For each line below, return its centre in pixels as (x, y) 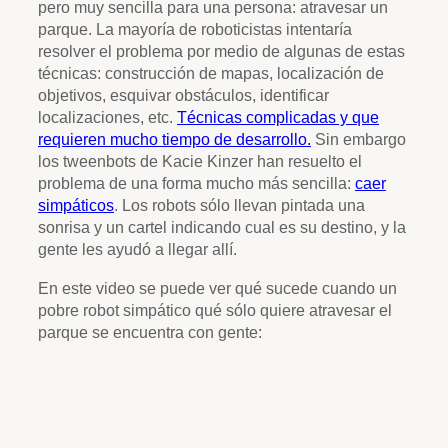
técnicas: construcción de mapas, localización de (211, 73)
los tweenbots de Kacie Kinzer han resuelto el (200, 161)
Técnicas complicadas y (264, 117)
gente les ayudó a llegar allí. (137, 249)
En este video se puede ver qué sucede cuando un (217, 287)
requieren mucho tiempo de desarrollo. (174, 139)
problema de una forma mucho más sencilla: (196, 183)
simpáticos (76, 205)
